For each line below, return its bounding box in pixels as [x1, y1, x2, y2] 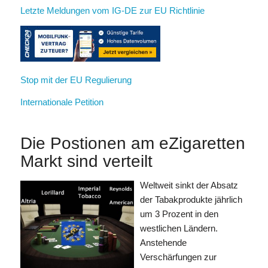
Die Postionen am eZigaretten [20, 134, 245, 153]
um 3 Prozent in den [139, 208, 218, 219]
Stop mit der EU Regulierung [20, 75, 132, 86]
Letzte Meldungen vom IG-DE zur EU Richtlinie [20, 5, 205, 16]
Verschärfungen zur [139, 251, 217, 262]
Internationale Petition [20, 97, 103, 107]
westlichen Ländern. [139, 223, 218, 233]
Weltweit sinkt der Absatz [139, 179, 238, 190]
